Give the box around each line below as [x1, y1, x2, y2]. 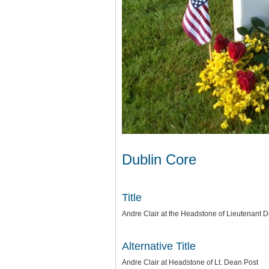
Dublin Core [122, 151, 196, 168]
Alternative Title [122, 240, 196, 252]
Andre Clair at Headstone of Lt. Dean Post [122, 258, 258, 267]
